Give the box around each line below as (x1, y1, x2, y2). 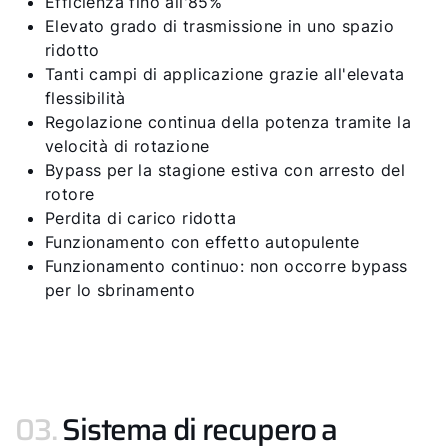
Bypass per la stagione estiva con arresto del (45, 160, 405, 180)
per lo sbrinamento (45, 280, 196, 300)
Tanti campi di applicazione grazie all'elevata (45, 64, 405, 84)
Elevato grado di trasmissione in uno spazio (45, 16, 395, 36)
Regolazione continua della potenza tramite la (45, 112, 411, 132)
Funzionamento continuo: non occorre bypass (45, 256, 408, 276)
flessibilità (45, 88, 126, 108)
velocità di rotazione (45, 136, 210, 156)
